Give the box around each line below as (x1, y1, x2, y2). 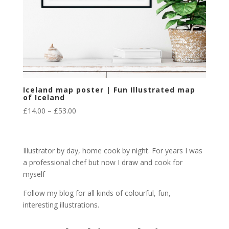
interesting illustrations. (22, 200, 99, 210)
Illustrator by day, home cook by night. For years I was (22, 146, 202, 156)
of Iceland (22, 93, 65, 102)
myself (22, 169, 45, 179)
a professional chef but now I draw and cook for (22, 157, 182, 168)
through (75, 141, 102, 150)
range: (75, 117, 96, 127)
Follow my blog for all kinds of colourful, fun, (22, 188, 171, 198)
